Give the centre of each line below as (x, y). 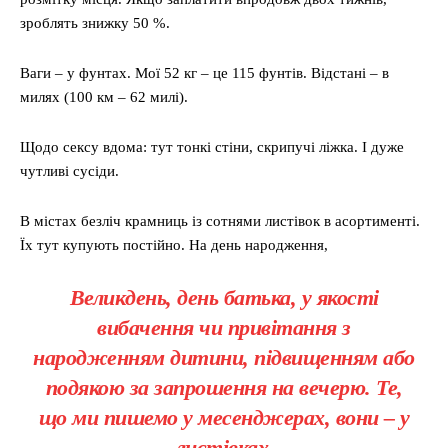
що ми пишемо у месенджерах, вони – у (224, 418)
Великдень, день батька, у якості (224, 298)
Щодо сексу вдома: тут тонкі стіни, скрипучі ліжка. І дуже (212, 147)
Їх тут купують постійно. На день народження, (174, 245)
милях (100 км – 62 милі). (104, 97)
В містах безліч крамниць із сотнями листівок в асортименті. (220, 221)
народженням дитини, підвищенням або (224, 358)
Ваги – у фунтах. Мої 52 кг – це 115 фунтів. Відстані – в (204, 73)
